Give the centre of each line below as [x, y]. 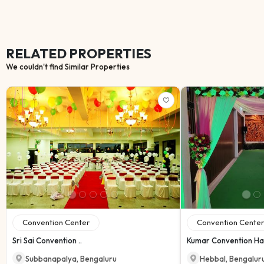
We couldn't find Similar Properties [68, 66]
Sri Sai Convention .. [47, 240]
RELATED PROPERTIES [79, 53]
